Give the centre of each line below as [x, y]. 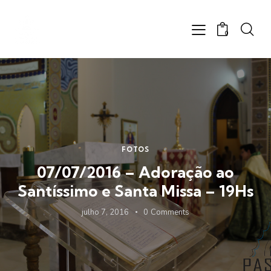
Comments [170, 213]
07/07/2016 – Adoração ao [135, 172]
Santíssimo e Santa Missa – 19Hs [135, 191]
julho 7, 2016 [106, 213]
